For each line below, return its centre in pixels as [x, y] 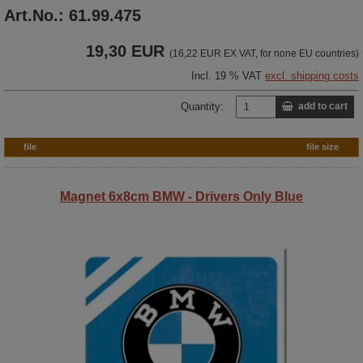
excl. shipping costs [312, 75]
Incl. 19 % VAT [228, 75]
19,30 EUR [125, 51]
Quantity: [202, 106]
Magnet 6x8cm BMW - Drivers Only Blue [181, 196]
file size [322, 146]
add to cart [320, 107]
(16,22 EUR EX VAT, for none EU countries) [264, 53]
